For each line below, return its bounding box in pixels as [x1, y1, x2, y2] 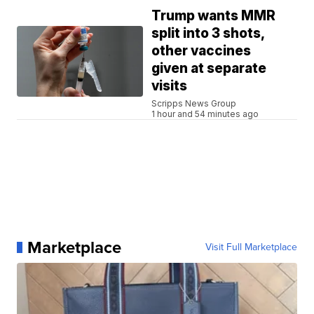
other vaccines [151, 42, 252, 59]
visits [151, 77, 188, 94]
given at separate [151, 60, 267, 76]
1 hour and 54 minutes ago [151, 108, 259, 119]
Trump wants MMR [151, 7, 276, 24]
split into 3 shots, [151, 25, 266, 41]
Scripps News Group [151, 97, 237, 109]
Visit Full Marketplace [205, 239, 297, 254]
